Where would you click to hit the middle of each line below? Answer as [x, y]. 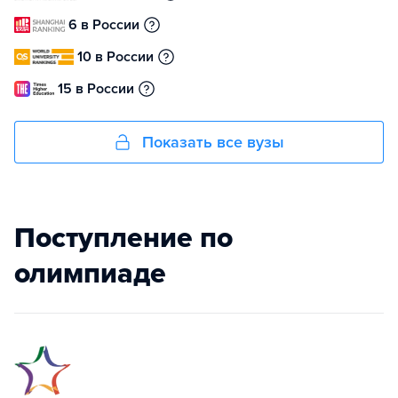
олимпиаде [90, 273]
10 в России [116, 56]
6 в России [103, 24]
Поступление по [123, 238]
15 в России [96, 88]
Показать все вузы [213, 142]
